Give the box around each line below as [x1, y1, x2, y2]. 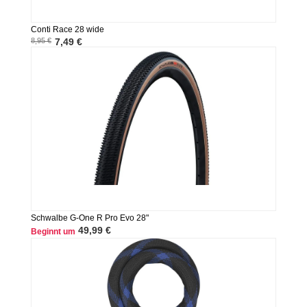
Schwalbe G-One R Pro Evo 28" [30, 213, 149, 223]
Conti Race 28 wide [30, 25, 104, 35]
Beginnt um [30, 227, 75, 237]
